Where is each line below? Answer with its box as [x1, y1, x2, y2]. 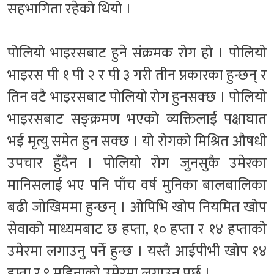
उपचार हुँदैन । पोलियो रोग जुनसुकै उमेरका [7, 150, 267, 176]
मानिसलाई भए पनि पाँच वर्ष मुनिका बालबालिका [7, 172, 267, 198]
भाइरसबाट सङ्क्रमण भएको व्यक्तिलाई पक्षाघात [7, 106, 267, 131]
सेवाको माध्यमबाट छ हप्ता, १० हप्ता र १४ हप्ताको [7, 217, 267, 242]
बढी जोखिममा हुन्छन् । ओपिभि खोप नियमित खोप [7, 194, 267, 220]
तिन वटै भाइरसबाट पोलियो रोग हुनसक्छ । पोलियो [7, 84, 267, 109]
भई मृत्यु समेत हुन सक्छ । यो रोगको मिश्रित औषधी [7, 128, 267, 154]
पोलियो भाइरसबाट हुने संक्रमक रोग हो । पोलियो [7, 40, 267, 65]
